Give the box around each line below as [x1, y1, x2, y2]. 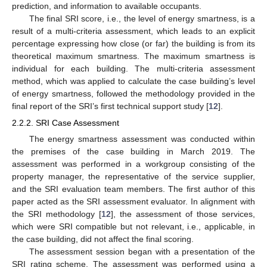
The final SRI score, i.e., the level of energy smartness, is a [29, 13, 255, 23]
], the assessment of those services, [111, 209, 255, 219]
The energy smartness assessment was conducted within [29, 134, 255, 144]
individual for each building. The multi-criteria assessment [12, 63, 255, 73]
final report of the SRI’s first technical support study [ [12, 101, 209, 111]
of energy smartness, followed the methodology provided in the [12, 88, 255, 98]
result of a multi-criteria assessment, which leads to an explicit [12, 26, 255, 36]
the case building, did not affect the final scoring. [12, 234, 194, 244]
